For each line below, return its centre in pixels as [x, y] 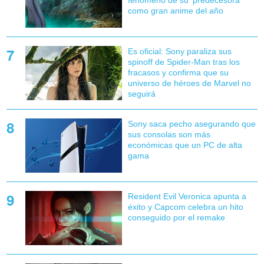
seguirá [141, 93]
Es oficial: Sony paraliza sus [179, 51]
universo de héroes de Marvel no [189, 83]
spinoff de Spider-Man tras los [184, 62]
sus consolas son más [169, 134]
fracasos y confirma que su [178, 72]
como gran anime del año [175, 10]
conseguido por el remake [176, 218]
